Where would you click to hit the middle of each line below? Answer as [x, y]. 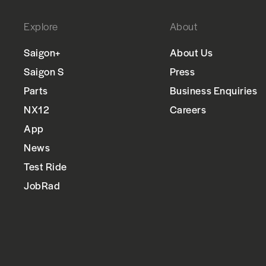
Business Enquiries [213, 91]
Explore [41, 26]
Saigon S [44, 72]
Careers [188, 110]
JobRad [42, 186]
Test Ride [45, 167]
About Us [191, 53]
